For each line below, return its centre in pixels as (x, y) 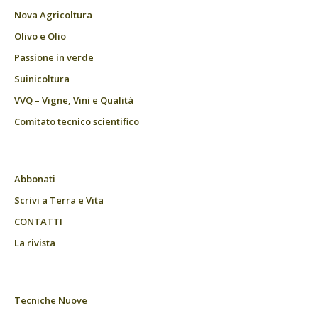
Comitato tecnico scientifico (77, 122)
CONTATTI (38, 222)
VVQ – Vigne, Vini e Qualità (74, 100)
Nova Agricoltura (53, 15)
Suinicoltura (42, 79)
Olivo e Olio (40, 37)
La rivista (35, 243)
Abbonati (35, 179)
